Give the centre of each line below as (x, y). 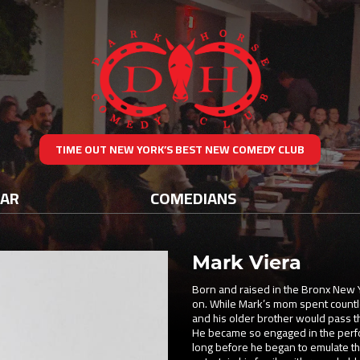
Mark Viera (247, 262)
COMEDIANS (193, 198)
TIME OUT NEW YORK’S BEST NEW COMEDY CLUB (180, 149)
